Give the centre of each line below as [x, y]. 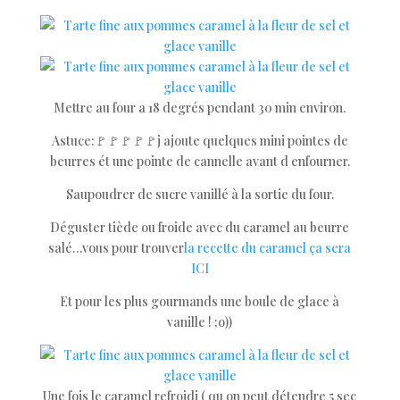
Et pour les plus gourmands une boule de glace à [200, 301]
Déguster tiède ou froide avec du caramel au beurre [200, 227]
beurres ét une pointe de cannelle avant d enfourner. [200, 161]
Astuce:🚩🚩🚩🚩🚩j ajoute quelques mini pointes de [200, 141]
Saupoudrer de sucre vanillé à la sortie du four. [200, 194]
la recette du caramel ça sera [268, 248]
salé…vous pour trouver [117, 248]
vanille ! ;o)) [200, 322]
